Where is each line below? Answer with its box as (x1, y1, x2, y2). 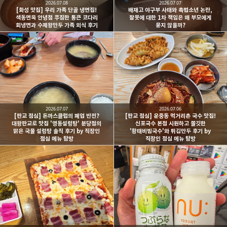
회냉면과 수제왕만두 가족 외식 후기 (15, 21, 98, 29)
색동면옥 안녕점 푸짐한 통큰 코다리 (15, 13, 98, 21)
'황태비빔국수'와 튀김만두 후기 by (130, 127, 211, 135)
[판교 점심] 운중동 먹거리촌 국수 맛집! (125, 112, 216, 120)
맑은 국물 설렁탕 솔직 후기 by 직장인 (13, 127, 100, 135)
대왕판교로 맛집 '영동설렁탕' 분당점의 (12, 120, 102, 128)
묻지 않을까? (155, 21, 185, 29)
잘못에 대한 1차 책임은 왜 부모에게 (129, 13, 212, 21)
